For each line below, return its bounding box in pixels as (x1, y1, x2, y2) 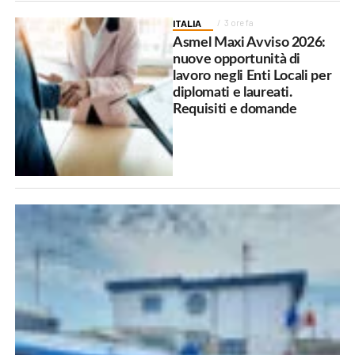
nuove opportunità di (173, 52, 301, 67)
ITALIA (173, 17, 202, 29)
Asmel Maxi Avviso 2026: (173, 36, 326, 50)
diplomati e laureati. (173, 86, 292, 100)
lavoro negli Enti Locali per (173, 69, 332, 83)
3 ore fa (224, 17, 254, 29)
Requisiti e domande (173, 102, 297, 116)
